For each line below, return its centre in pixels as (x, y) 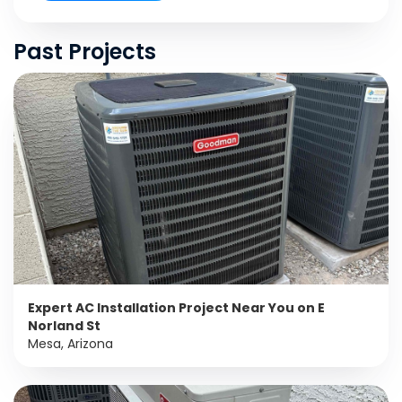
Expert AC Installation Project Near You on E (176, 307)
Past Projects (85, 52)
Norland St (64, 325)
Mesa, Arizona (70, 343)
